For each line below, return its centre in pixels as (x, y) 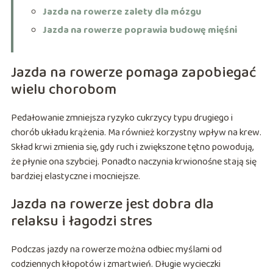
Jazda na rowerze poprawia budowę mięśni (140, 30)
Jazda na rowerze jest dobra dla (112, 205)
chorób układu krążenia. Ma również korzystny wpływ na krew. (136, 133)
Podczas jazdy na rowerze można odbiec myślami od (116, 250)
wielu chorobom (63, 90)
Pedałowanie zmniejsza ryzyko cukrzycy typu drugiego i (122, 118)
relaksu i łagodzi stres (81, 222)
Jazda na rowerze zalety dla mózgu (122, 12)
